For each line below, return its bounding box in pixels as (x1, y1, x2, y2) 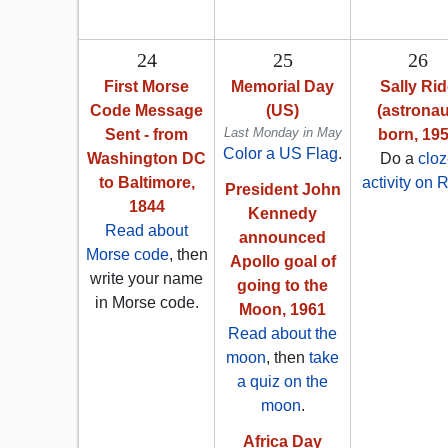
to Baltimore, (98, 174, 195, 192)
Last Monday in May (223, 125, 342, 141)
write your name (90, 270, 203, 288)
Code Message (90, 102, 203, 120)
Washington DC (87, 150, 206, 168)
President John (224, 181, 341, 199)
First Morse (104, 78, 189, 96)
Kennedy (248, 205, 317, 223)
